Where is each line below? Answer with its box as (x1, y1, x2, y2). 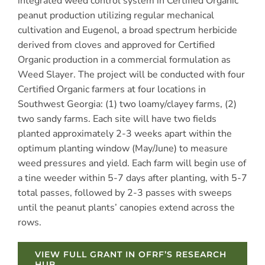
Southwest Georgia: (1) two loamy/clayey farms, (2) (17, 97, 237, 111)
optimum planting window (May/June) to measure (17, 141, 228, 155)
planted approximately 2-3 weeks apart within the (17, 127, 232, 140)
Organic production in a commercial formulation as (17, 53, 231, 66)
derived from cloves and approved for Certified (17, 38, 215, 51)
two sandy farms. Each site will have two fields (17, 112, 216, 125)
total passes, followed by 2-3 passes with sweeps (17, 186, 232, 199)
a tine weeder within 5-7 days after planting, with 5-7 (17, 171, 247, 185)
